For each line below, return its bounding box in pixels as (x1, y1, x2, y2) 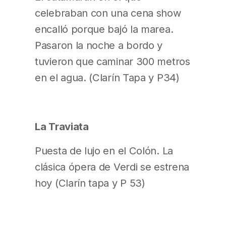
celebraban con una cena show (35, 7, 182, 20)
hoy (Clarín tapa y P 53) (35, 176, 145, 189)
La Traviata (35, 120, 89, 133)
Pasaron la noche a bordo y (35, 39, 163, 52)
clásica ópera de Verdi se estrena (35, 160, 190, 173)
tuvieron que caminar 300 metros (35, 55, 190, 68)
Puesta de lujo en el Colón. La (35, 144, 173, 157)
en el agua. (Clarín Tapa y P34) (35, 71, 180, 84)
